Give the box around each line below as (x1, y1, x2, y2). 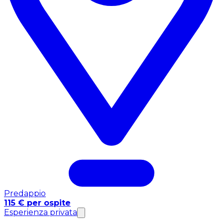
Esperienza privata (4, 207, 77, 217)
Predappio (4, 188, 46, 198)
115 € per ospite (4, 198, 71, 208)
